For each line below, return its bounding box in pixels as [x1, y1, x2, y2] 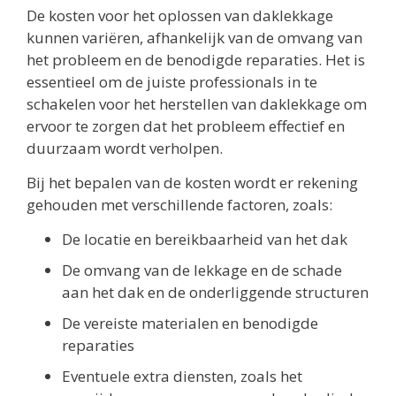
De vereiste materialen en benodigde [62, 313, 318, 334]
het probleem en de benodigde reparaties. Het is [27, 49, 365, 70]
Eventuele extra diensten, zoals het [62, 366, 302, 387]
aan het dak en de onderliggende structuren [62, 282, 369, 303]
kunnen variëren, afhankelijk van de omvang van [27, 27, 362, 48]
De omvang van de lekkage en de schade [62, 260, 342, 281]
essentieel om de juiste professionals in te [27, 71, 317, 92]
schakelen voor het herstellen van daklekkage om [27, 93, 367, 114]
